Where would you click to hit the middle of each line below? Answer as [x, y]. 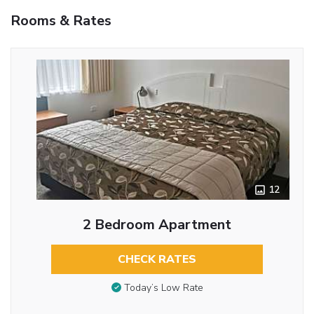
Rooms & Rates [61, 20]
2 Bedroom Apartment [157, 224]
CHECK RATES [157, 259]
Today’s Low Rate [163, 288]
